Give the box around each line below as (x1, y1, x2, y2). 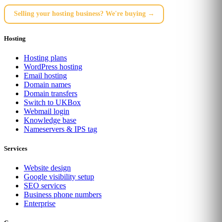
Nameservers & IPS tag (24, 124, 97, 133)
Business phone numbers (24, 190, 102, 199)
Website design (24, 164, 71, 172)
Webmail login (24, 107, 69, 115)
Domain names (24, 80, 71, 89)
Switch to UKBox (24, 98, 81, 107)
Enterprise (24, 199, 55, 208)
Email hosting (24, 71, 67, 80)
